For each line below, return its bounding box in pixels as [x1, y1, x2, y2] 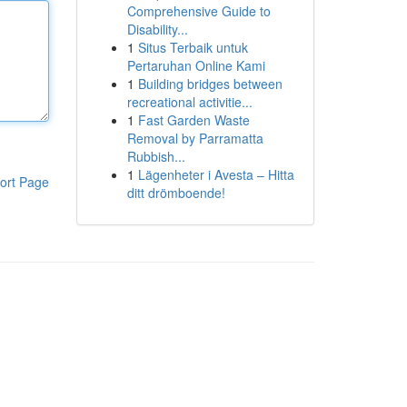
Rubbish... [126, 147, 185, 165]
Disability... [126, 20, 188, 38]
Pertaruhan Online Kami [126, 56, 265, 74]
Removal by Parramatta [126, 129, 263, 147]
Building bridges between [137, 74, 283, 93]
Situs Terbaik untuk [137, 38, 248, 56]
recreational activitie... [126, 93, 253, 111]
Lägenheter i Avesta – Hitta [137, 165, 294, 184]
